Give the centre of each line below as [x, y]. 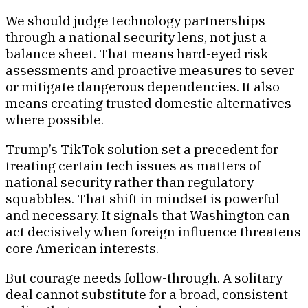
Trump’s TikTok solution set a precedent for [142, 149]
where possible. [55, 119]
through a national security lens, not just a [136, 37]
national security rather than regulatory [130, 182]
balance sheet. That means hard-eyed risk [137, 53]
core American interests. [82, 248]
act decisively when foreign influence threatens [153, 231]
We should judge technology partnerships [135, 20]
